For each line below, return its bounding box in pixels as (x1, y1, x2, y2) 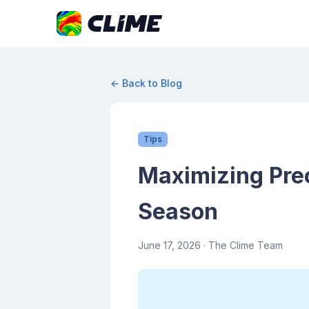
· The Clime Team (201, 239, 283, 251)
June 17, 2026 (138, 239, 201, 251)
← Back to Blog (110, 77, 182, 89)
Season (138, 198, 218, 225)
